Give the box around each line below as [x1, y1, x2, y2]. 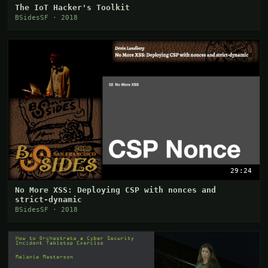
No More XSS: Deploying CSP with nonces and [15, 185, 217, 195]
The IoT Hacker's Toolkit [15, 2, 130, 12]
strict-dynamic [15, 195, 83, 205]
